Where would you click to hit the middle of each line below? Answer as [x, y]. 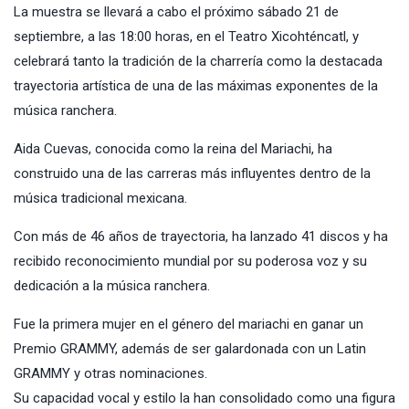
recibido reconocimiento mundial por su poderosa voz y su [190, 261]
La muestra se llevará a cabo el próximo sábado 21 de [176, 11]
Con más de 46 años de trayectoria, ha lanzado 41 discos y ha [201, 236]
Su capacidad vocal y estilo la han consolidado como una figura [204, 398]
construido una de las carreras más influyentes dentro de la [192, 173]
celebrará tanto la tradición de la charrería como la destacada [198, 61]
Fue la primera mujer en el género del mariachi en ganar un [189, 324]
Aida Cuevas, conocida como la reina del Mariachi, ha [173, 148]
